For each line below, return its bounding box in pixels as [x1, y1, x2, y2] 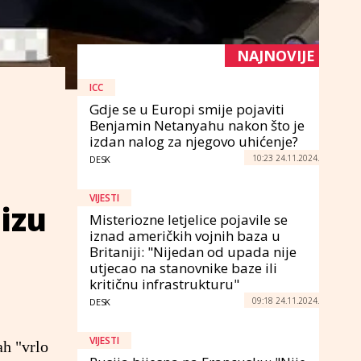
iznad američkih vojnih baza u [89, 226, 280, 245]
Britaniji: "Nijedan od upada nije [89, 242, 297, 261]
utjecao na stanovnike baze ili [89, 258, 277, 277]
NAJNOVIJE [237, 45, 315, 65]
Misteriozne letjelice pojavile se [89, 210, 288, 229]
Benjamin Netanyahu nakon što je [89, 115, 305, 135]
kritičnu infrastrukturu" [89, 274, 239, 293]
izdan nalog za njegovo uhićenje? [89, 131, 298, 151]
